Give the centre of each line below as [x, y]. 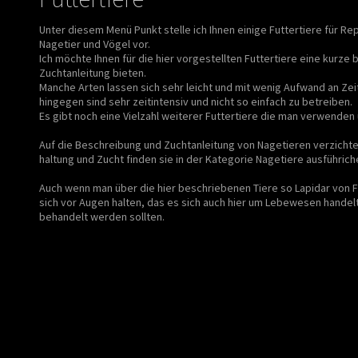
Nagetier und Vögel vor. [95, 44]
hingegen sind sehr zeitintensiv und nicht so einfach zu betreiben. [196, 101]
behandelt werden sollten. [102, 216]
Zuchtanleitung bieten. [93, 72]
